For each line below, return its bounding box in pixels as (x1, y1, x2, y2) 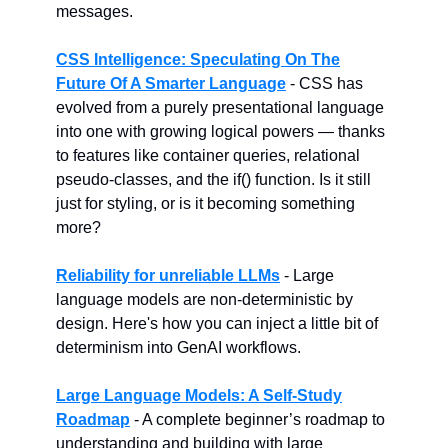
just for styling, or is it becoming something (56, 195, 355, 212)
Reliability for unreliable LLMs (56, 267, 280, 284)
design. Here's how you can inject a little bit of (56, 315, 378, 332)
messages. (56, 3, 133, 20)
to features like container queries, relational (56, 147, 360, 164)
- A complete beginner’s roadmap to (130, 411, 385, 428)
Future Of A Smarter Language (56, 75, 286, 92)
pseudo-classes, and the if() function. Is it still (56, 171, 371, 188)
